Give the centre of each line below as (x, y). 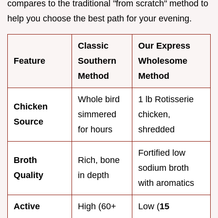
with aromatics (166, 183)
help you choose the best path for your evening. (100, 18)
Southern (97, 61)
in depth (93, 175)
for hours (95, 129)
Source (28, 121)
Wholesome (163, 61)
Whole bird (99, 99)
